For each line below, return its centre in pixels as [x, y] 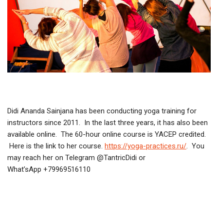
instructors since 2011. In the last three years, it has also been [108, 122]
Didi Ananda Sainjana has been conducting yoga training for [102, 111]
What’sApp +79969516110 [50, 169]
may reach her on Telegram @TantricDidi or [76, 157]
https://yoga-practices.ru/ [145, 146]
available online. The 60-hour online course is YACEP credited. [108, 134]
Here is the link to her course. [56, 146]
